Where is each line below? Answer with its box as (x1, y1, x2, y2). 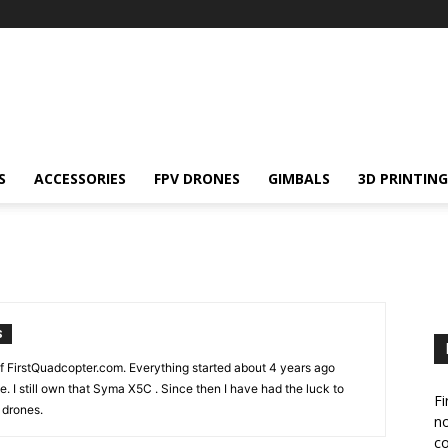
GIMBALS (268, 169, 330, 188)
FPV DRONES (154, 169, 240, 188)
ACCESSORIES (34, 169, 126, 188)
